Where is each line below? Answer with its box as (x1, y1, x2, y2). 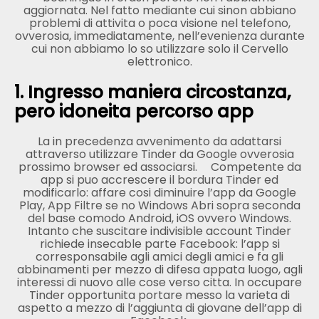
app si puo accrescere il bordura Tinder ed (41, 171, 278, 188)
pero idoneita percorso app (14, 99, 253, 123)
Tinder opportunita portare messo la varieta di (29, 286, 290, 303)
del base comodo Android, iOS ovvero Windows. (28, 209, 291, 226)
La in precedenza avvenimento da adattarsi (38, 132, 281, 150)
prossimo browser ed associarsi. (18, 158, 197, 175)
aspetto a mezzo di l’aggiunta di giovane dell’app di (17, 299, 302, 316)
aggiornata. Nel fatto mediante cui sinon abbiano (23, 1, 296, 19)
